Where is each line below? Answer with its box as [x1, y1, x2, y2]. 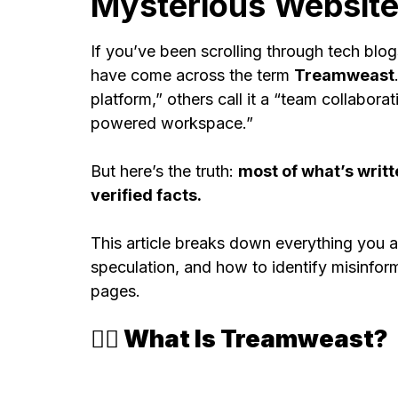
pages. [91, 281, 140, 300]
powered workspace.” [91, 113, 253, 132]
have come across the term [91, 65, 294, 84]
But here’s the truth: [91, 161, 238, 180]
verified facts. [91, 185, 202, 204]
